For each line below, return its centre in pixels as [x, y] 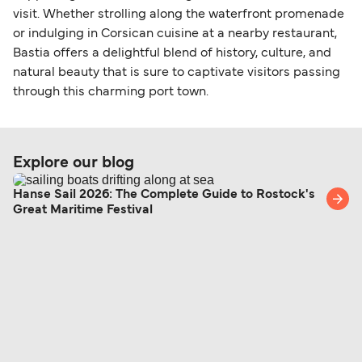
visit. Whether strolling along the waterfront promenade [179, 15]
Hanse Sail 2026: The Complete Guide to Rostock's [164, 195]
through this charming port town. [111, 93]
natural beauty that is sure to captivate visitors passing [177, 73]
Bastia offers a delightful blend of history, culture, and [172, 54]
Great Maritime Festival [83, 210]
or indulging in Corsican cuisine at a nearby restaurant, [175, 34]
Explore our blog [74, 164]
